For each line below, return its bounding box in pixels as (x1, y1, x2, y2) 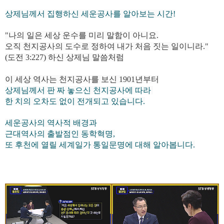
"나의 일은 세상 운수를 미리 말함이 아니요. (5, 31, 158, 39)
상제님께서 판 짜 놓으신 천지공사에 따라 (5, 86, 153, 94)
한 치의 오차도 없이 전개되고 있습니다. (5, 97, 145, 105)
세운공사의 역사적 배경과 (5, 118, 97, 127)
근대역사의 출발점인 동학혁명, (5, 129, 115, 138)
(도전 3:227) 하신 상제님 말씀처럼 (5, 53, 124, 61)
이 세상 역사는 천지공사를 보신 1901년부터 (5, 75, 159, 83)
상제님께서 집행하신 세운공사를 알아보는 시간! (5, 9, 175, 18)
